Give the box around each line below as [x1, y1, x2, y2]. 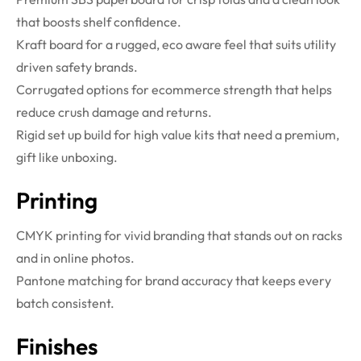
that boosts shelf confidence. [16, 14, 181, 31]
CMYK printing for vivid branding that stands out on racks [16, 227, 342, 244]
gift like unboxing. [16, 149, 118, 166]
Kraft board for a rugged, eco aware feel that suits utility [16, 36, 336, 53]
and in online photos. [16, 250, 135, 267]
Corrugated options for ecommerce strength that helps [16, 81, 332, 98]
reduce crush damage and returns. [16, 104, 212, 121]
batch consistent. [16, 295, 114, 312]
